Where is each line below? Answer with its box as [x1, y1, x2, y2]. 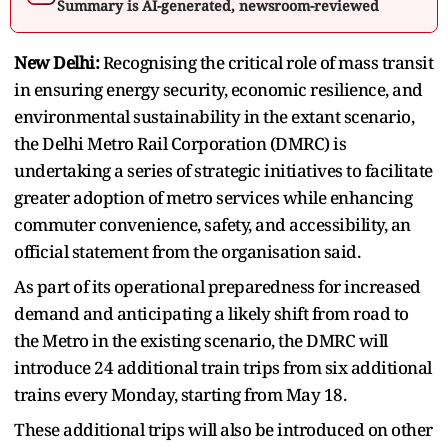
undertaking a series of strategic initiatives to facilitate [14, 158, 433, 182]
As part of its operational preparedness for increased [14, 274, 421, 298]
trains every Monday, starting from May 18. [14, 382, 346, 406]
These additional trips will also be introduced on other [14, 417, 433, 441]
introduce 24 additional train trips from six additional [14, 355, 432, 379]
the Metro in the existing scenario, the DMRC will [14, 328, 388, 352]
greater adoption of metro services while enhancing [14, 185, 412, 209]
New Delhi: [14, 50, 99, 74]
